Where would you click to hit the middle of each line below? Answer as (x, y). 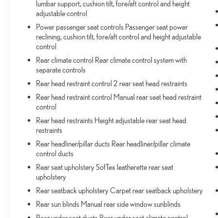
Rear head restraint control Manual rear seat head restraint (119, 97)
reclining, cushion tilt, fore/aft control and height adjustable (119, 37)
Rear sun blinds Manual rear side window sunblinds (109, 204)
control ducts (55, 154)
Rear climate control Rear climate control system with (112, 60)
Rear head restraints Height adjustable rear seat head (111, 120)
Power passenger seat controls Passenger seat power (112, 27)
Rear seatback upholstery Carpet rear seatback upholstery (120, 191)
